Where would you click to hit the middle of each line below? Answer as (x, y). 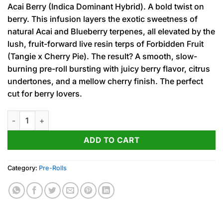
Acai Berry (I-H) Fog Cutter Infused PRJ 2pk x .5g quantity (106, 116)
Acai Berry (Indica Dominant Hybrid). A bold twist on (106, 7)
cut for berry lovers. (45, 94)
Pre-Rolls (53, 168)
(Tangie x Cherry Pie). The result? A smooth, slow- (102, 56)
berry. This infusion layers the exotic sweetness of (103, 19)
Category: (23, 168)
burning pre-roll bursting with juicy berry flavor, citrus (109, 69)
